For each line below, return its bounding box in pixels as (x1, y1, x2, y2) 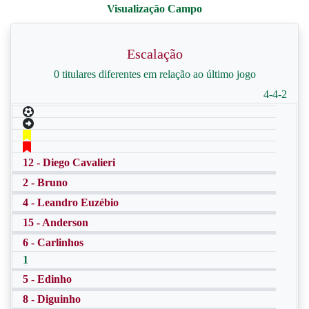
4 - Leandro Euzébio (23, 197, 119, 208)
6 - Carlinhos (23, 237, 83, 248)
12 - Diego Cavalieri (23, 157, 115, 168)
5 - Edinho (23, 273, 72, 285)
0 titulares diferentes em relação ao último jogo (53, 68, 256, 80)
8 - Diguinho (23, 293, 81, 305)
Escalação (126, 46, 183, 61)
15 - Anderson (23, 217, 88, 228)
